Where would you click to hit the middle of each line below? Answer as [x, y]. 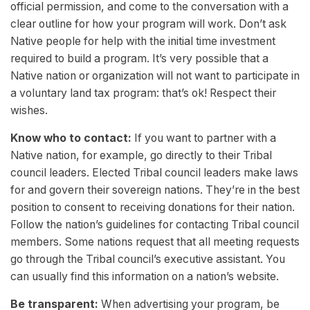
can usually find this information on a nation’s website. [145, 277]
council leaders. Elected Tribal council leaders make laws [154, 173]
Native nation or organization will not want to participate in [155, 76]
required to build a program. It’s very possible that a [139, 59]
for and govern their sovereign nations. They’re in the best [155, 190]
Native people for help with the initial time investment [143, 42]
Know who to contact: [71, 138]
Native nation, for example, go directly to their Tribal [141, 156]
